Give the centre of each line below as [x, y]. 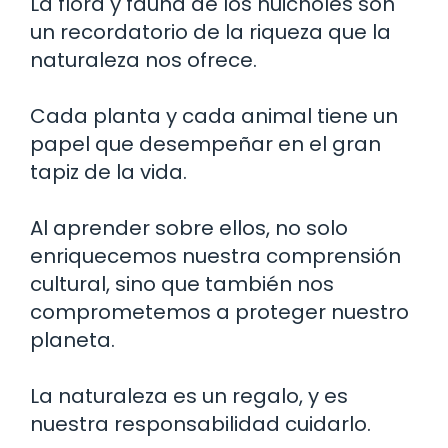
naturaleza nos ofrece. [143, 59]
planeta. [72, 339]
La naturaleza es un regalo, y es [189, 395]
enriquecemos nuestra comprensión [215, 255]
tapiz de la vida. [108, 171]
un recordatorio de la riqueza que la [210, 31]
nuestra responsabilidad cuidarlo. [200, 423]
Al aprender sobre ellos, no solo [189, 227]
